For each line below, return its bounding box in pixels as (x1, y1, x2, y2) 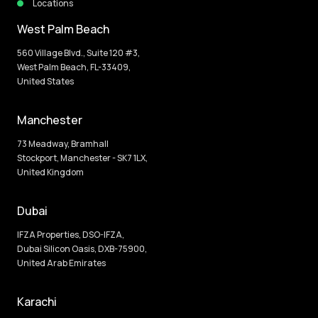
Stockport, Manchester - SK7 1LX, (17, 151, 148, 164)
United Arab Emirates (17, 256, 106, 269)
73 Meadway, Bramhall (17, 137, 109, 150)
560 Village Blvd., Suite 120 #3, (17, 46, 140, 59)
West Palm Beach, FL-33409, (17, 60, 131, 73)
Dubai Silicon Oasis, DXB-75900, (17, 242, 147, 255)
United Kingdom (17, 165, 84, 178)
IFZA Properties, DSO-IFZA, (17, 228, 124, 241)
